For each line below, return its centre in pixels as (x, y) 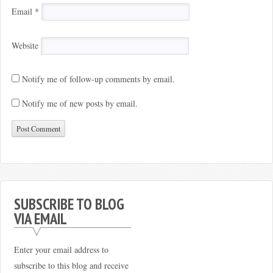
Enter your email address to (61, 250)
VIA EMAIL (40, 218)
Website (25, 46)
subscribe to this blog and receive (71, 266)
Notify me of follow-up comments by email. (98, 79)
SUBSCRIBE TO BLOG (69, 204)
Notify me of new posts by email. (80, 103)
